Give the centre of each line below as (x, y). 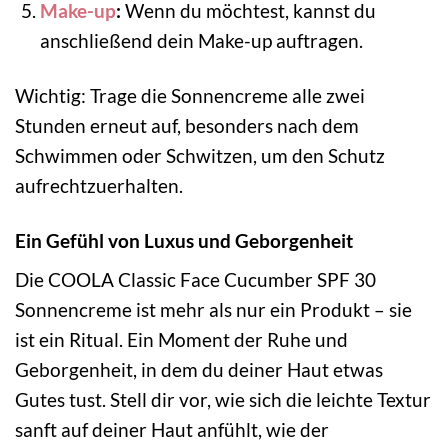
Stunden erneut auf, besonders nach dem (187, 125)
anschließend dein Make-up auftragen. (201, 40)
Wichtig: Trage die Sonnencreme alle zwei (190, 95)
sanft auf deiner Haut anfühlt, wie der (172, 430)
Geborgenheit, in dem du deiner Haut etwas (199, 370)
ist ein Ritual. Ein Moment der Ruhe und (181, 340)
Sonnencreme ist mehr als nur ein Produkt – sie (213, 310)
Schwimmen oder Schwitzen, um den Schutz (200, 155)
